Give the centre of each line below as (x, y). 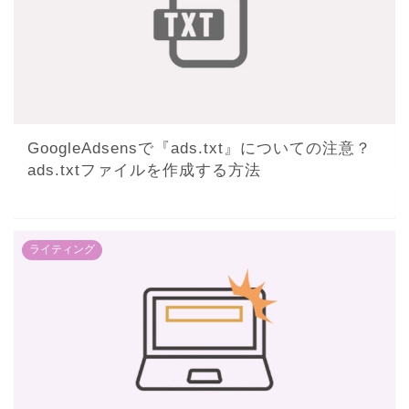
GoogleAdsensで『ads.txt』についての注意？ (199, 148)
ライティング (62, 249)
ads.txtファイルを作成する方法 (144, 170)
